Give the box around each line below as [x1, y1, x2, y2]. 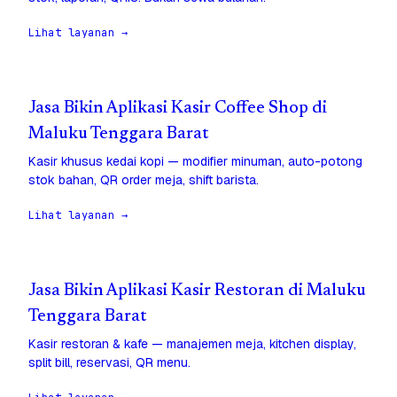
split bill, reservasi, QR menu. [28, 354, 191, 371]
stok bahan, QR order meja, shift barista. [28, 172, 259, 189]
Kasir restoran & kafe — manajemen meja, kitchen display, [28, 336, 356, 353]
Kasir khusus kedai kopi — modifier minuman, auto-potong [28, 153, 362, 170]
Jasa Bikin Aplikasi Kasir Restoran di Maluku [28, 283, 366, 300]
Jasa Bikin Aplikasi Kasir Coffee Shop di [28, 100, 327, 118]
